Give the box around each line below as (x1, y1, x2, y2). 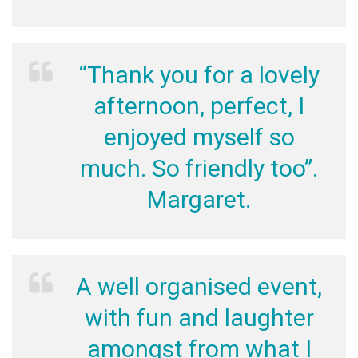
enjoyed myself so (103, 123, 295, 151)
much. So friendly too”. (80, 154, 318, 182)
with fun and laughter (84, 304, 314, 332)
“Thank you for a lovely (78, 61, 320, 89)
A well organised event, (76, 272, 322, 300)
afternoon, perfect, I (93, 92, 304, 120)
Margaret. (147, 185, 251, 213)
